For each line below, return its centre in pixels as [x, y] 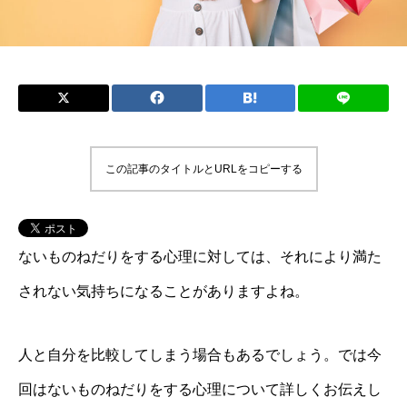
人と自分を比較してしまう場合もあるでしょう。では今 [200, 355]
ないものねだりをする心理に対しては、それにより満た [200, 257]
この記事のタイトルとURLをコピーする [203, 169]
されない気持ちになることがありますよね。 [164, 291]
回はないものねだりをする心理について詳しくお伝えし [200, 389]
